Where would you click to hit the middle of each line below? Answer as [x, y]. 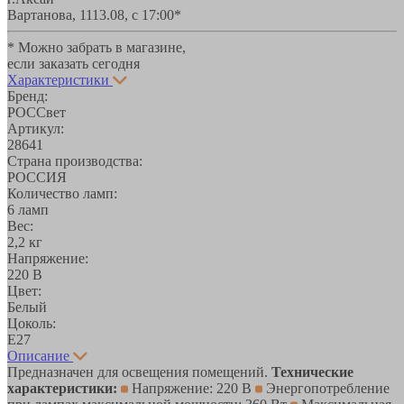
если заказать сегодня [73, 63]
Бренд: [28, 96]
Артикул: [36, 128]
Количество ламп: [62, 193]
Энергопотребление [326, 388]
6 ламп [28, 209]
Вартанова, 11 [50, 14]
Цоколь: [32, 323]
